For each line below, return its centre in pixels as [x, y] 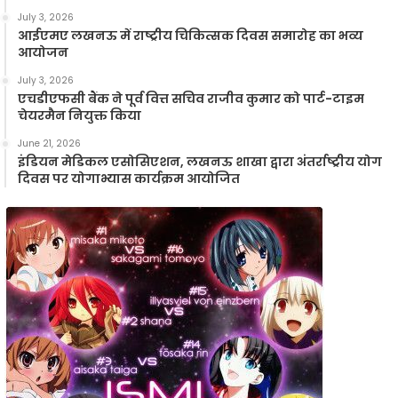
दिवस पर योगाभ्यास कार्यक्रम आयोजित [129, 179]
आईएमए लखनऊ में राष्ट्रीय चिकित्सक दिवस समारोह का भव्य [191, 36]
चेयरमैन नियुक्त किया [80, 116]
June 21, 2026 [49, 144]
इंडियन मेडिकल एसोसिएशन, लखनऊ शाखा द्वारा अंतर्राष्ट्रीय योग [200, 162]
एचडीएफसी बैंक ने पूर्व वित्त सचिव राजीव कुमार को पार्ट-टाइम [191, 99]
